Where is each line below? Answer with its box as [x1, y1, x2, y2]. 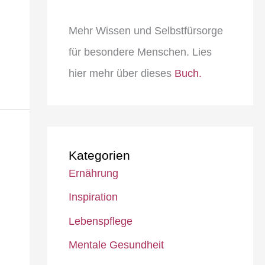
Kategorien [68, 148, 130, 162]
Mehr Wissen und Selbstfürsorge [68, 24, 223, 37]
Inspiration [68, 191, 118, 203]
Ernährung [68, 167, 118, 179]
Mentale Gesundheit [68, 239, 164, 251]
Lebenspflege [68, 215, 132, 227]
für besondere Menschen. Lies [68, 46, 212, 58]
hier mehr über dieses [68, 67, 174, 79]
